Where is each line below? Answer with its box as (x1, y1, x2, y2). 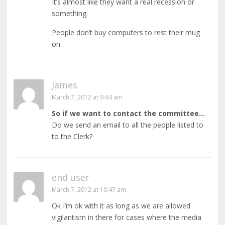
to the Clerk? (51, 132, 92, 142)
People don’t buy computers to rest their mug (51, 28, 200, 38)
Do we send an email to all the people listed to (51, 120, 203, 130)
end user (51, 171, 89, 184)
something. (51, 9, 88, 19)
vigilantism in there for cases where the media (51, 212, 201, 222)
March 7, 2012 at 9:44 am (51, 93, 123, 102)
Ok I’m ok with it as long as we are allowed (51, 201, 190, 211)
